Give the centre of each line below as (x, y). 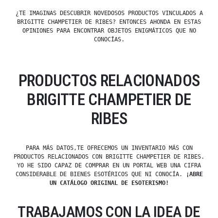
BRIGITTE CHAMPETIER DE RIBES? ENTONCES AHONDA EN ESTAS (109, 22)
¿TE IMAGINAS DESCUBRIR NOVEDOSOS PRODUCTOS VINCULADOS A (109, 13)
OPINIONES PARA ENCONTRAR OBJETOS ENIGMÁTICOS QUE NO (109, 31)
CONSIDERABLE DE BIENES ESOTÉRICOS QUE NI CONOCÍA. (100, 174)
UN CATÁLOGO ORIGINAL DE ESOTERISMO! (109, 183)
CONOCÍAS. (109, 40)
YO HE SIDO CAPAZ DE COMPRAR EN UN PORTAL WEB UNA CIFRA (109, 166)
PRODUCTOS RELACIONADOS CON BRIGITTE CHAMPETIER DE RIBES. (109, 157)
